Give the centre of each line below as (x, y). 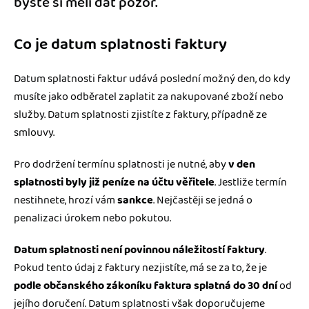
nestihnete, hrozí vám (66, 200)
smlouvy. (34, 132)
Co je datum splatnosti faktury (120, 44)
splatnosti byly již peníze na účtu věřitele (114, 182)
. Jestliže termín (251, 182)
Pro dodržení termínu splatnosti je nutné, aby (121, 164)
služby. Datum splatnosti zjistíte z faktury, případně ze (140, 114)
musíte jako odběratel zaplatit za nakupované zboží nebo (149, 97)
